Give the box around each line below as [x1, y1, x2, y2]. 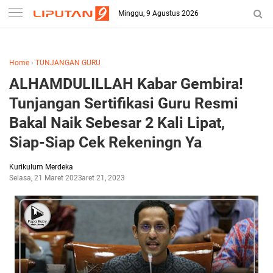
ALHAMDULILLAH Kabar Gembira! [9, 75, 243, 93]
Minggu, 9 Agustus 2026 [118, 9, 199, 18]
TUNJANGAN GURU [35, 58, 101, 67]
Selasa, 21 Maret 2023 [9, 174, 82, 182]
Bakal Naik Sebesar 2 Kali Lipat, [9, 114, 225, 132]
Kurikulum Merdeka [9, 163, 73, 171]
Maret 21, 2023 [76, 174, 125, 182]
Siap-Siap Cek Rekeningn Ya [9, 133, 202, 151]
